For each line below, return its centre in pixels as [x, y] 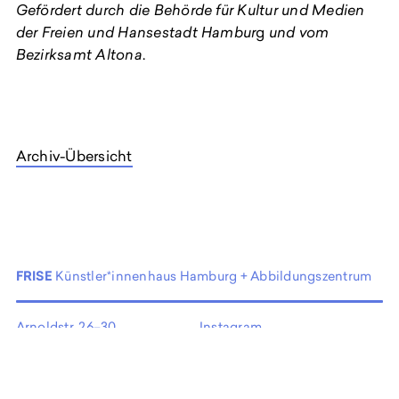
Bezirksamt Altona [79, 55]
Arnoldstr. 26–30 [66, 327]
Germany [45, 366]
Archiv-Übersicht [74, 156]
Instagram [231, 327]
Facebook [230, 346]
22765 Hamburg [64, 346]
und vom [299, 33]
